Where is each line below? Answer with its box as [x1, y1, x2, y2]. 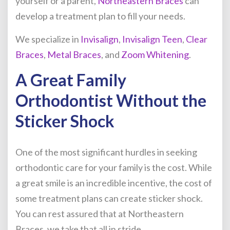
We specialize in [15, 33, 81, 45]
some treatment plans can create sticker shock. [15, 193, 203, 204]
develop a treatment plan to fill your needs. [15, 10, 185, 22]
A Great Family [15, 70, 126, 90]
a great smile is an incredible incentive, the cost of [15, 177, 212, 188]
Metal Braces [47, 49, 101, 60]
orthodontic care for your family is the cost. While [15, 162, 212, 173]
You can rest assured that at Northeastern [15, 208, 184, 219]
